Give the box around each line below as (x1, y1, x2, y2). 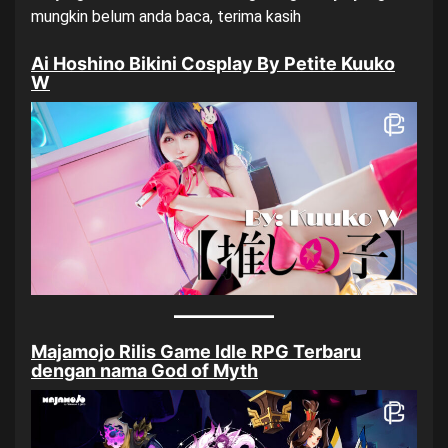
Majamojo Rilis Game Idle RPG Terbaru (31, 341, 361, 362)
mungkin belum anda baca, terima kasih (31, 7, 301, 26)
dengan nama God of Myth (31, 360, 258, 381)
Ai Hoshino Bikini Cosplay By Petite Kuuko (31, 53, 395, 74)
